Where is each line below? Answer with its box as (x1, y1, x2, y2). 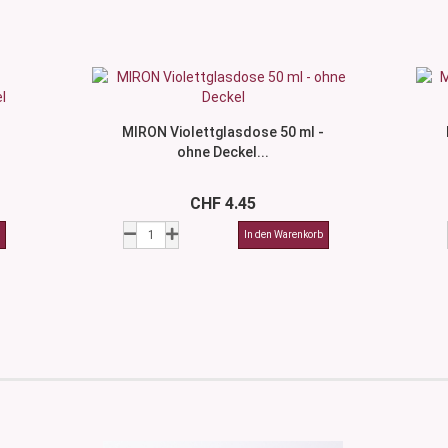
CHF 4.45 (190, 194, 257, 213)
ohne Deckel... (177, 144, 270, 160)
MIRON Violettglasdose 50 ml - (122, 124, 325, 140)
